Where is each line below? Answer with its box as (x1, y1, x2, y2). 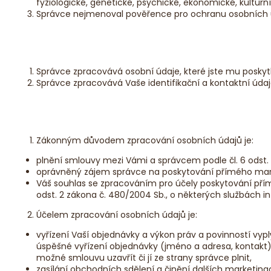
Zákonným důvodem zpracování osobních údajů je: (36, 134, 253, 146)
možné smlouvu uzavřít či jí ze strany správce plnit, (36, 251, 252, 264)
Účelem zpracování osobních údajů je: (36, 208, 197, 221)
